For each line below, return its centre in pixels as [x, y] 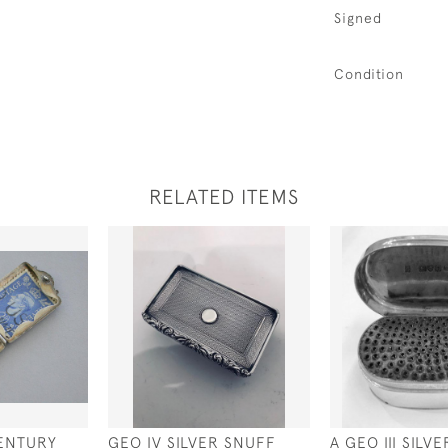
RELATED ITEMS [224, 196]
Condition [369, 74]
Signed [358, 18]
